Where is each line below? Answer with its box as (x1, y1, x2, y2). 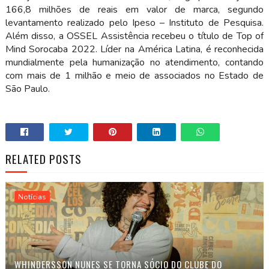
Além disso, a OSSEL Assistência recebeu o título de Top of (5, 29, 264, 43)
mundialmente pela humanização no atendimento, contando (5, 55, 264, 69)
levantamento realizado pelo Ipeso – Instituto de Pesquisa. (5, 16, 264, 29)
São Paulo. (5, 82, 50, 95)
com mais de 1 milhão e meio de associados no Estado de (5, 68, 264, 82)
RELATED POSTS (5, 150, 82, 167)
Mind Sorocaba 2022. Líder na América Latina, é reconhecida (5, 42, 264, 56)
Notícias (17, 192, 46, 202)
